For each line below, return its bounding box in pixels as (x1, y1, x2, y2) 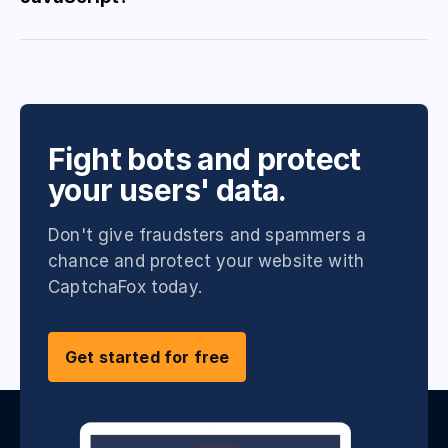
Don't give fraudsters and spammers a (48, 225, 367, 246)
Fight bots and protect (48, 141, 361, 178)
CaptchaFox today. (48, 277, 202, 298)
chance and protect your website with (48, 251, 365, 272)
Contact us (263, 347, 354, 368)
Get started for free (65, 347, 230, 368)
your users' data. (48, 172, 287, 209)
